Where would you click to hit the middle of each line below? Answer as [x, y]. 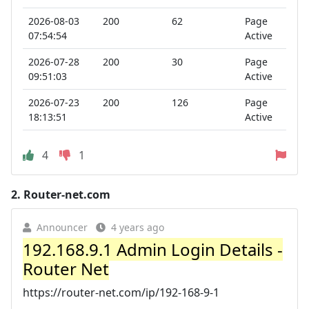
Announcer [62, 227]
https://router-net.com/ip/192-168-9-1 [121, 292]
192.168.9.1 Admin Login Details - [153, 249]
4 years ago [138, 227]
